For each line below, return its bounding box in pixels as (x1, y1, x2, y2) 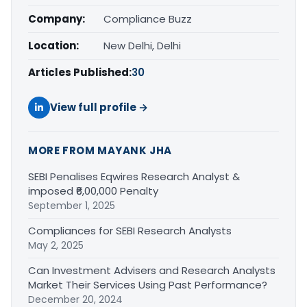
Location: (28, 38, 79, 53)
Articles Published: (28, 65, 132, 80)
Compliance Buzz (103, 12, 192, 27)
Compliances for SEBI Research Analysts (28, 223, 232, 238)
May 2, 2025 (28, 238, 84, 253)
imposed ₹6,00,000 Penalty (28, 184, 158, 199)
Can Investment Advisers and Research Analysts (28, 263, 275, 278)
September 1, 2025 (28, 199, 115, 213)
